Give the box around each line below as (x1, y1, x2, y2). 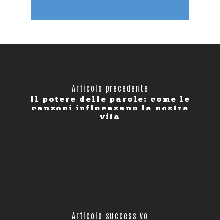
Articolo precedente (71, 83, 149, 93)
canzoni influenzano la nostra (31, 103, 189, 113)
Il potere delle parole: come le (30, 94, 190, 104)
